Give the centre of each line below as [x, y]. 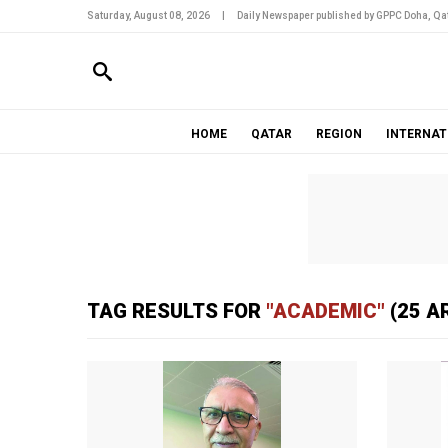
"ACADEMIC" [325, 311]
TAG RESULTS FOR [176, 311]
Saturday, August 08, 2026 [148, 15]
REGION [338, 134]
